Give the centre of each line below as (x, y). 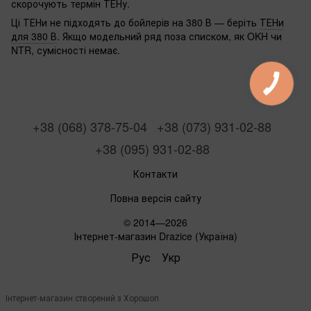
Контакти (155, 173)
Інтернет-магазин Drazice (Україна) (155, 236)
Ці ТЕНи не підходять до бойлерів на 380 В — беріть (135, 22)
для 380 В (34, 36)
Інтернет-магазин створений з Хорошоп (82, 297)
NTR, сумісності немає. (66, 50)
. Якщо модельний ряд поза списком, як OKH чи (169, 36)
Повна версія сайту (155, 197)
